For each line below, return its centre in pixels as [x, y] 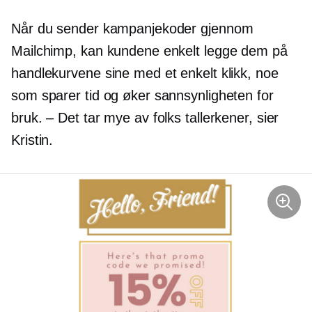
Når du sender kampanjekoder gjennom [132, 28]
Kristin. [32, 140]
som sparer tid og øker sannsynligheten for [142, 95]
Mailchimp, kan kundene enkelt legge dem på [149, 50]
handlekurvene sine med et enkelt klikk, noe [145, 73]
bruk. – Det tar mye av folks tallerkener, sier [145, 117]
